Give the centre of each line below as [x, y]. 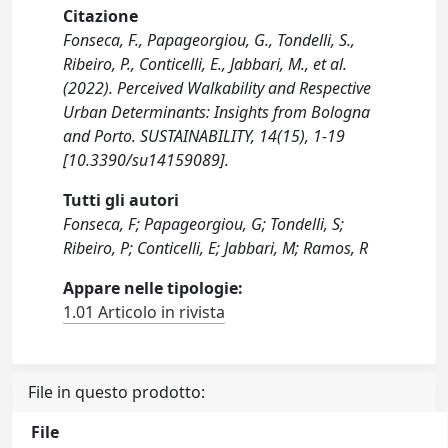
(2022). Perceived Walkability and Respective [217, 88]
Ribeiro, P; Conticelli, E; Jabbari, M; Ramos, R [216, 248]
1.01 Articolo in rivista [144, 312]
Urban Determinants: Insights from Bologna [217, 112]
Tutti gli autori [121, 200]
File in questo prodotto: [116, 392]
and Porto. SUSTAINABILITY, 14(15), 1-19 [204, 136]
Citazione [101, 16]
